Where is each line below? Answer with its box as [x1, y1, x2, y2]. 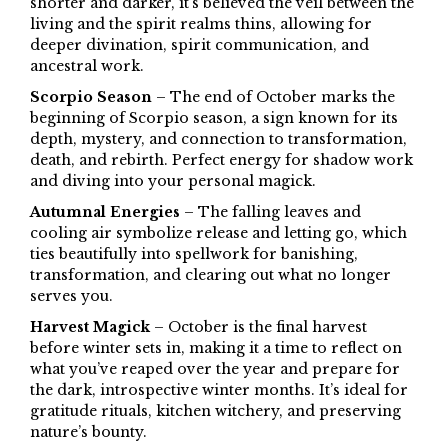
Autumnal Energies [30, 203, 180, 222]
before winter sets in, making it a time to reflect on [30, 339, 402, 358]
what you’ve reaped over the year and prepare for [30, 360, 400, 379]
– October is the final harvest [150, 318, 367, 337]
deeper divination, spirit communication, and [30, 36, 369, 55]
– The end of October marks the [152, 88, 395, 107]
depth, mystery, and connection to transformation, [30, 130, 407, 149]
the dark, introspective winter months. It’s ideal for [30, 381, 408, 400]
